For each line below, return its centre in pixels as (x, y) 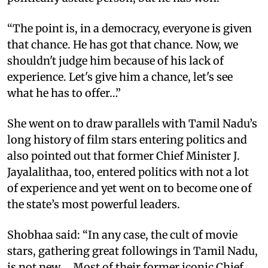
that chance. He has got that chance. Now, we (123, 44)
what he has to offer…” (64, 93)
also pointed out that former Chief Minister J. (124, 156)
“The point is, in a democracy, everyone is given (130, 28)
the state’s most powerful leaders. (94, 204)
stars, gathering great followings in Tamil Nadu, (133, 251)
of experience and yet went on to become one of (130, 188)
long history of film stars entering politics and (127, 139)
